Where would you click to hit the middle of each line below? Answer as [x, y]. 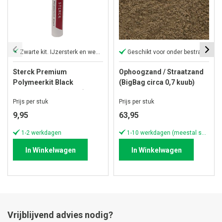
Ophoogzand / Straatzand [161, 72]
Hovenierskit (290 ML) [49, 93]
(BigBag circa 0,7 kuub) [157, 82]
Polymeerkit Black [43, 82]
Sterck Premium [40, 72]
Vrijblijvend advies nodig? [61, 215]
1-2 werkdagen [41, 133]
